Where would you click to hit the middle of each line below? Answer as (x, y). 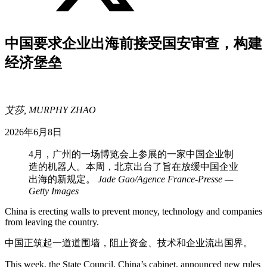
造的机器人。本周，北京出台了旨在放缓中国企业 (133, 167)
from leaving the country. (52, 222)
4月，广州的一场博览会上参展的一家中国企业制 (131, 154)
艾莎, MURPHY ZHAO (50, 110)
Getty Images (54, 191)
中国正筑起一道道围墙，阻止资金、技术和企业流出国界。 (129, 243)
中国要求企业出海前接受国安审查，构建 (133, 44)
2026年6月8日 (33, 132)
